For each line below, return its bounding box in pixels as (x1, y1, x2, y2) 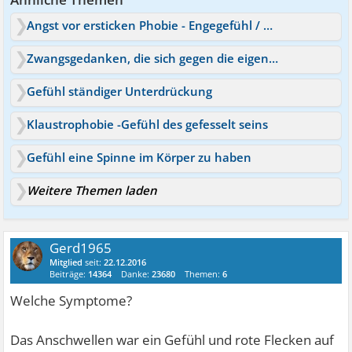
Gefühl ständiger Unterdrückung (27, 82, 213, 99)
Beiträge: (49, 267, 89, 280)
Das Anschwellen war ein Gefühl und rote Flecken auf (10, 330, 335, 349)
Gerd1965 (49, 238, 112, 257)
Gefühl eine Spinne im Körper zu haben (27, 148, 252, 165)
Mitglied (49, 255, 83, 268)
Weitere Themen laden (27, 181, 158, 198)
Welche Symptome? (10, 291, 133, 310)
